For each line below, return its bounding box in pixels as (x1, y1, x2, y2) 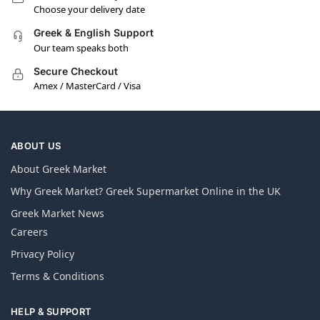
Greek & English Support (34, 26, 154, 39)
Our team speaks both (34, 41, 129, 54)
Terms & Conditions (11, 269, 104, 284)
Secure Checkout (34, 64, 118, 77)
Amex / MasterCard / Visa (34, 79, 141, 93)
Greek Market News (11, 206, 104, 221)
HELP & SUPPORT (11, 306, 92, 318)
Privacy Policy (11, 247, 74, 261)
